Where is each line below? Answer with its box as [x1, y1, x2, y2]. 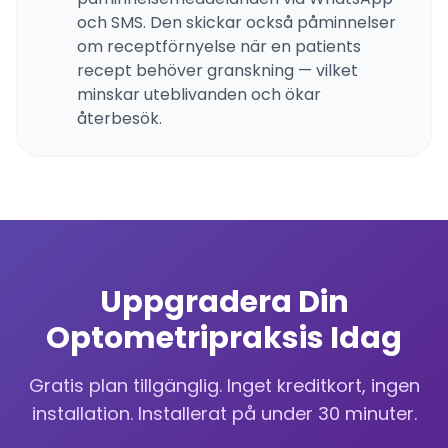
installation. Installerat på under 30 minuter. [31, 401, 417, 426]
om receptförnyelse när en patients [77, 35, 361, 58]
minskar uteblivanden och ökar [77, 83, 321, 106]
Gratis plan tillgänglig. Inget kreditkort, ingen [28, 373, 420, 398]
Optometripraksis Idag [46, 317, 402, 359]
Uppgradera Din [99, 281, 349, 323]
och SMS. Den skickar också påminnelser [77, 11, 396, 34]
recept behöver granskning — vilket [77, 59, 358, 82]
